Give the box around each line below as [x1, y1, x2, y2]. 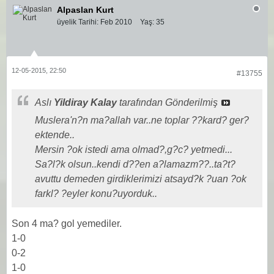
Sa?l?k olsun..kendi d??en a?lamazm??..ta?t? [35, 159, 235, 169]
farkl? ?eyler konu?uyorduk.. [35, 188, 157, 199]
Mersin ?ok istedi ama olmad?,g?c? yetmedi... [35, 144, 232, 155]
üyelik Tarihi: [57, 18, 98, 26]
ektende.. [35, 130, 75, 140]
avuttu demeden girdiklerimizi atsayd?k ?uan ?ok [35, 174, 246, 184]
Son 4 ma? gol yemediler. [12, 218, 122, 229]
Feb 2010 [100, 18, 132, 26]
